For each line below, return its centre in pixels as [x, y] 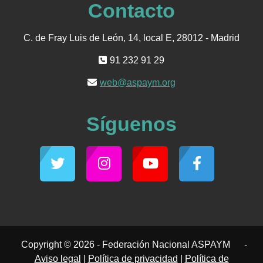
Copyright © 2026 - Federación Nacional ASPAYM [126, 245]
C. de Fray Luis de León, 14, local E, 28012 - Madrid [131, 38]
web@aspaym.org [138, 83]
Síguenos [131, 124]
